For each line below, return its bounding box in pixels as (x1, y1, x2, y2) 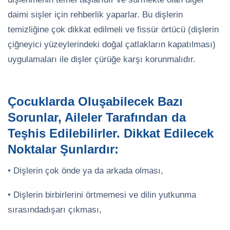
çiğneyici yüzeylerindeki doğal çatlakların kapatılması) (8, 40, 216, 49)
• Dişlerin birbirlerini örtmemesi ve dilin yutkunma (8, 190, 196, 199)
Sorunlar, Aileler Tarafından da (8, 110, 186, 124)
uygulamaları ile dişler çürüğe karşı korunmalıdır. (8, 54, 196, 64)
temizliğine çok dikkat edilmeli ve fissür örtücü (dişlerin (8, 25, 219, 34)
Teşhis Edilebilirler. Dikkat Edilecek (8, 126, 214, 140)
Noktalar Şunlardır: (8, 142, 119, 156)
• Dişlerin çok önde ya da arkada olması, (8, 166, 163, 175)
